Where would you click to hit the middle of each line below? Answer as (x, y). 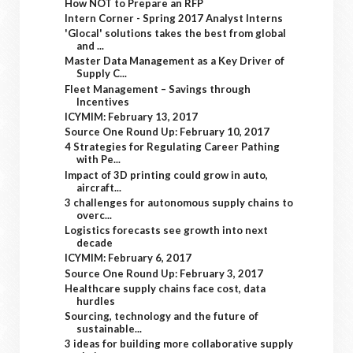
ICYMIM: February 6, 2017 (128, 258)
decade (95, 243)
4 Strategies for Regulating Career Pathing (173, 147)
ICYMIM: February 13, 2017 (132, 116)
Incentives (103, 101)
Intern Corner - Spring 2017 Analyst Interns (174, 18)
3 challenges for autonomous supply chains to (179, 202)
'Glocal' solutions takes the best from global (176, 33)
